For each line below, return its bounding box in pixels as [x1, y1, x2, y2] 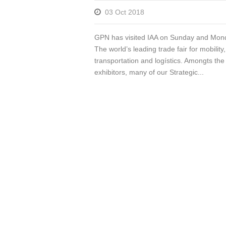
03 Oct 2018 [105, 8, 144, 16]
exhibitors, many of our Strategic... [94, 68, 204, 76]
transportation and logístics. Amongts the [94, 56, 224, 65]
